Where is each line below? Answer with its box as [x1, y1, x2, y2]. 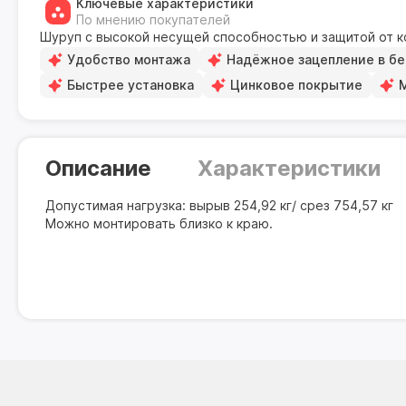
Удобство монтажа [67, 52, 190, 67]
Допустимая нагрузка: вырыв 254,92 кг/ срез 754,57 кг [45, 198, 393, 213]
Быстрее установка [67, 77, 194, 92]
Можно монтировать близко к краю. [45, 216, 273, 231]
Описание [45, 155, 151, 181]
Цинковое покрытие [230, 77, 362, 92]
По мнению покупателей [76, 12, 230, 27]
